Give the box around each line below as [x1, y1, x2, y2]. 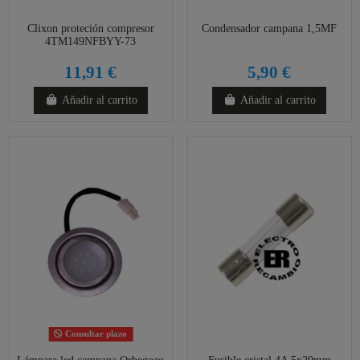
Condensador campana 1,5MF [202, 22, 337, 35]
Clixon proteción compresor [27, 22, 154, 35]
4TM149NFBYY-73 [45, 35, 137, 47]
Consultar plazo [63, 329, 128, 339]
